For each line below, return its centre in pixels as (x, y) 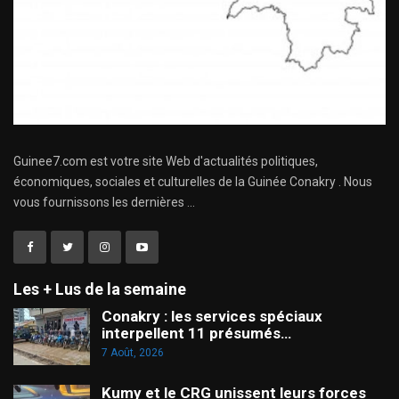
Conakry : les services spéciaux (212, 317)
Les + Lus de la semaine (100, 289)
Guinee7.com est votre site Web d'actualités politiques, (166, 162)
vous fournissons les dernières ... (104, 203)
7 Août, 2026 (133, 353)
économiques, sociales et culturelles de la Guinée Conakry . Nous (193, 182)
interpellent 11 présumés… (196, 334)
